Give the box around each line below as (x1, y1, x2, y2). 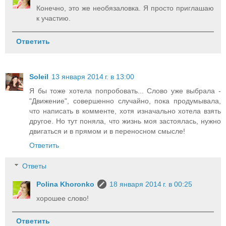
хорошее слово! (36, 194, 89, 203)
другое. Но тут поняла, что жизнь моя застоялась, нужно (29, 117, 221, 125)
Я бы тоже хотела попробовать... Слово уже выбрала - (29, 86, 221, 95)
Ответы (22, 162, 47, 171)
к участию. (36, 14, 71, 23)
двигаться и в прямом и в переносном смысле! (29, 127, 185, 135)
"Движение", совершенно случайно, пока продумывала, (29, 96, 221, 105)
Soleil (29, 72, 48, 81)
